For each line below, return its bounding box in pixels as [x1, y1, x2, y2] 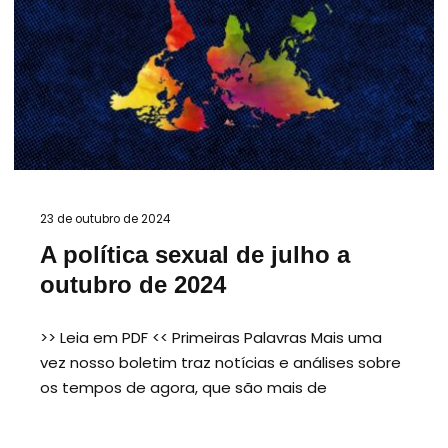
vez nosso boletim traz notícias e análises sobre [40, 351, 401, 373]
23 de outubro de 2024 [40, 210, 170, 227]
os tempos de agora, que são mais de [40, 376, 327, 398]
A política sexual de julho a [40, 242, 350, 269]
